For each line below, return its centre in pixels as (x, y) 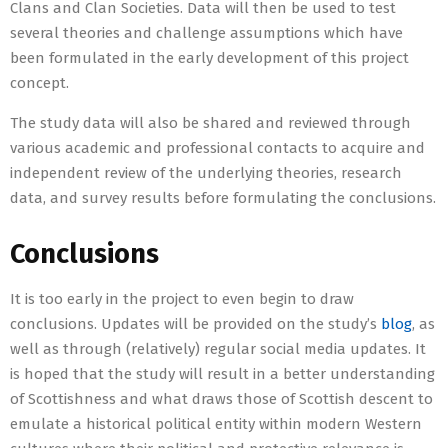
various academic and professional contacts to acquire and (217, 148)
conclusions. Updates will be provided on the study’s (195, 324)
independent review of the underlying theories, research (206, 173)
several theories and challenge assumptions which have (206, 33)
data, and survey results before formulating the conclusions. (223, 198)
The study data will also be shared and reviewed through (210, 123)
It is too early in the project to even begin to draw (182, 299)
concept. (41, 83)
